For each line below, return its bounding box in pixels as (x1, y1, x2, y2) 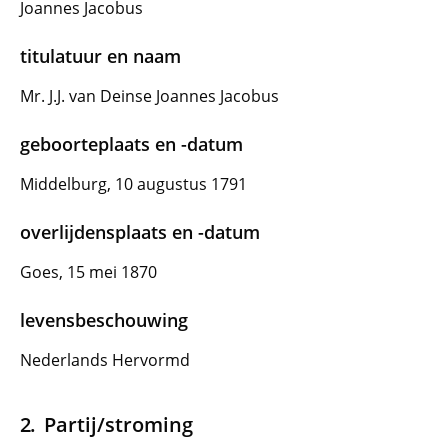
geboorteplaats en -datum (20, 132, 243, 156)
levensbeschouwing (20, 308, 188, 332)
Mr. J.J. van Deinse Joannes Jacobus (20, 85, 279, 107)
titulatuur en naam (20, 44, 181, 68)
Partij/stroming (43, 410, 193, 438)
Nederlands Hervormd (20, 349, 190, 371)
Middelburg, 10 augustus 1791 (20, 173, 247, 195)
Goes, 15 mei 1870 (20, 261, 157, 283)
